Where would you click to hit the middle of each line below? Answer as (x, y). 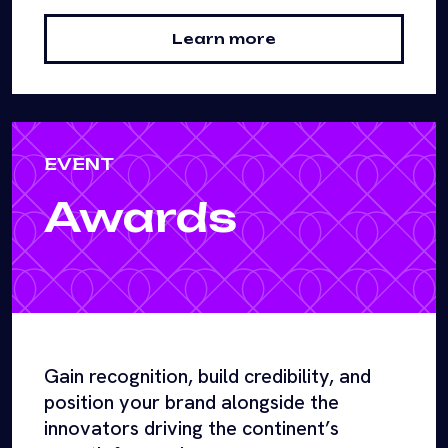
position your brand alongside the (191, 402)
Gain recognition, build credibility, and (207, 376)
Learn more (224, 39)
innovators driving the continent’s (191, 428)
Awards (140, 217)
